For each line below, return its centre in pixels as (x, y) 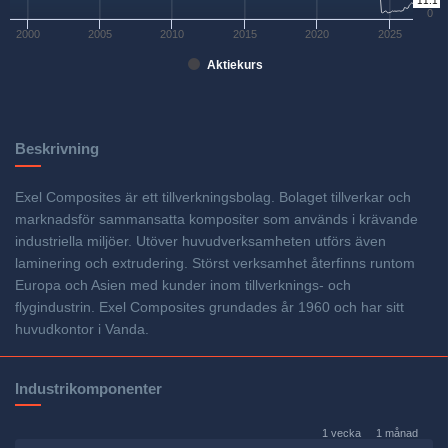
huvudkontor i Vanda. (82, 330)
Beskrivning (57, 149)
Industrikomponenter (88, 388)
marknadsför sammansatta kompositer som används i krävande (216, 220)
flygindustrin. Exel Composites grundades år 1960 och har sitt (209, 308)
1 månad (397, 432)
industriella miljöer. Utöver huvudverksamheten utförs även (200, 242)
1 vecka (341, 432)
